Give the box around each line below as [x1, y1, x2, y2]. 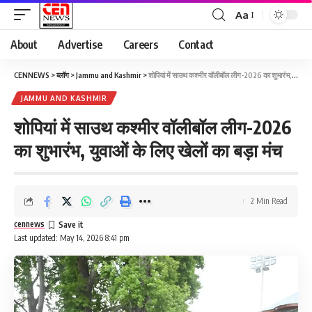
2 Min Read [251, 196, 288, 206]
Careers [123, 38, 158, 52]
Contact [178, 38, 214, 52]
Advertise [58, 38, 102, 52]
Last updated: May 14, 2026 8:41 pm [14, 233, 130, 243]
